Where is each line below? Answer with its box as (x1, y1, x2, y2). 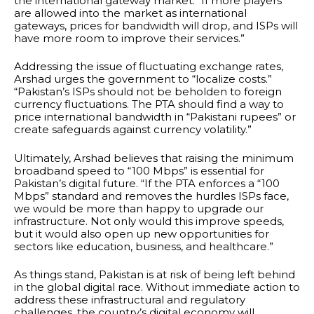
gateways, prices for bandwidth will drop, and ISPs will (14, 18, 298, 32)
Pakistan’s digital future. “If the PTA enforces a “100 (14, 176, 280, 190)
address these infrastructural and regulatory (14, 293, 245, 307)
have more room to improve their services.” (14, 31, 245, 45)
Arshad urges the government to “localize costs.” (14, 72, 272, 86)
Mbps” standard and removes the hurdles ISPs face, (14, 189, 289, 203)
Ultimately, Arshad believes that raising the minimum (14, 151, 294, 165)
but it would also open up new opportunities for (14, 226, 269, 240)
